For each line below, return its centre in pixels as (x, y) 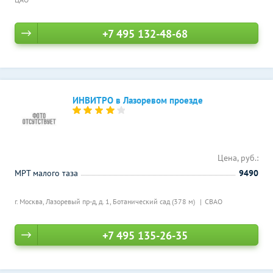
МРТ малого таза (46, 173)
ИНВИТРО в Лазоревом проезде (138, 100)
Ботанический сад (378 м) (155, 201)
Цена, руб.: (238, 158)
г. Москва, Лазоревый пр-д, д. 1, (64, 201)
